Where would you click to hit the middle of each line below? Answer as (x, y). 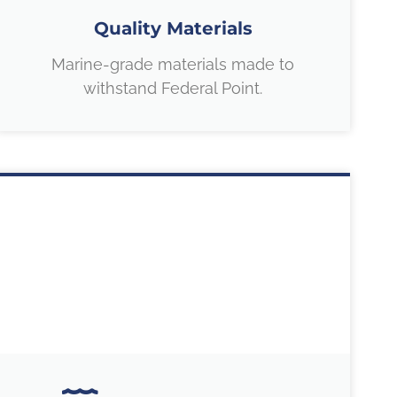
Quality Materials (173, 29)
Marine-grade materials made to (173, 65)
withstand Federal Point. (173, 89)
